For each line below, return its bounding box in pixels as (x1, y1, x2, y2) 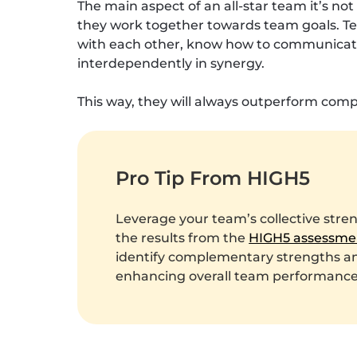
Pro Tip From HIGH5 (116, 167, 311, 190)
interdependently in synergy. (77, 56, 265, 72)
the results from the (116, 230, 249, 246)
